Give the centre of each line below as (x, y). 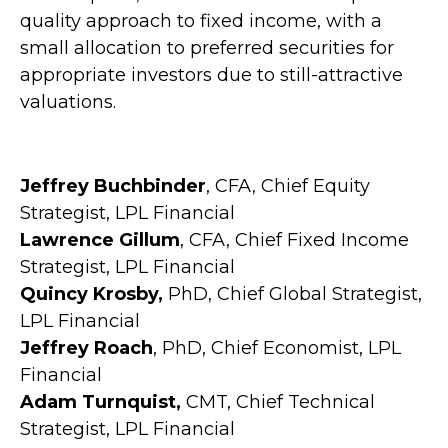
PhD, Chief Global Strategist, (292, 293)
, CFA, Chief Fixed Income (294, 239)
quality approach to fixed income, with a (201, 20)
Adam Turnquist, (100, 401)
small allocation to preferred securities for (207, 47)
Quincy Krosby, (91, 293)
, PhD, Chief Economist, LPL (277, 347)
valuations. (68, 101)
